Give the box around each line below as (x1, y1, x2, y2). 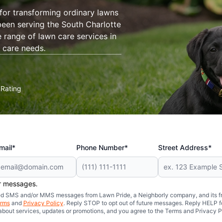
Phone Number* (76, 143, 128, 152)
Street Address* (158, 143, 212, 152)
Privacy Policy (23, 199, 63, 207)
